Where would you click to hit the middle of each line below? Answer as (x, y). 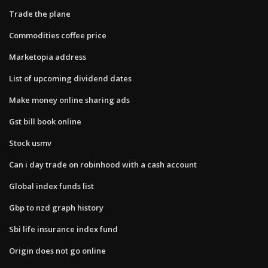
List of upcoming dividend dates (70, 78)
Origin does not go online (57, 250)
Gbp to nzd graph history (56, 207)
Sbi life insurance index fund (63, 229)
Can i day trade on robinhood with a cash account (103, 164)
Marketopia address (48, 57)
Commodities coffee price (58, 35)
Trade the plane (40, 13)
